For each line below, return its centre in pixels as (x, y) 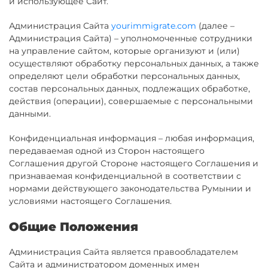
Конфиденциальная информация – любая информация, (132, 138)
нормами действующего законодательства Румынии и (130, 188)
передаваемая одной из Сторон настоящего (107, 151)
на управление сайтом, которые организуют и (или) (124, 51)
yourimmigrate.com (154, 26)
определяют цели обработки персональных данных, (124, 76)
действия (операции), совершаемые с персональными (131, 101)
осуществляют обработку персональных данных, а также (134, 63)
